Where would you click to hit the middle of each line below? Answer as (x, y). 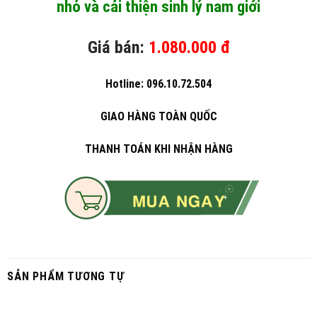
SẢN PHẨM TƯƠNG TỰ (66, 276)
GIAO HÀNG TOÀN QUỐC (158, 117)
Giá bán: (116, 47)
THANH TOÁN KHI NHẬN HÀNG (158, 149)
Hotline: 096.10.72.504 (158, 84)
